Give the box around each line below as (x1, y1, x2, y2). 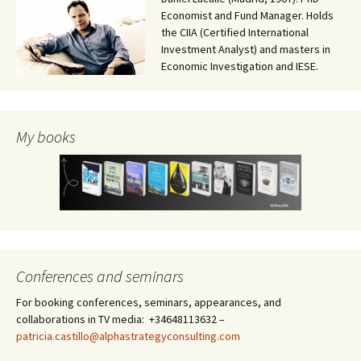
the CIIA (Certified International (161, 25, 309, 39)
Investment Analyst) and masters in (161, 42, 330, 56)
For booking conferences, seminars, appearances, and (16, 294, 281, 309)
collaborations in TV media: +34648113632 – (16, 311, 225, 326)
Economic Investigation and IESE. (161, 59, 318, 73)
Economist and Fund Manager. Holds (161, 8, 334, 23)
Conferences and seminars (16, 265, 184, 286)
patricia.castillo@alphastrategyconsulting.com (16, 328, 240, 343)
